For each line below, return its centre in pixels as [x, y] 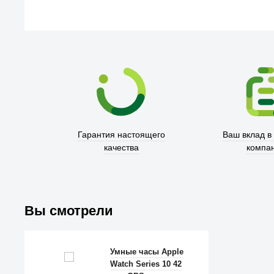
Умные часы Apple [147, 252]
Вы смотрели [69, 211]
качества [121, 147]
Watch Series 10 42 [146, 264]
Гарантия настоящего [121, 135]
